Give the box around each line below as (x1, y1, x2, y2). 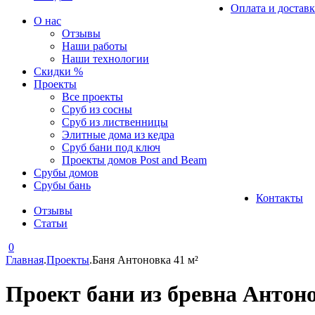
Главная (6, 254, 44, 266)
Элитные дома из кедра (62, 129, 174, 141)
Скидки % (34, 65, 83, 77)
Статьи (34, 217, 67, 229)
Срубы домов (34, 167, 98, 179)
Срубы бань (34, 179, 91, 191)
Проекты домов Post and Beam (62, 154, 207, 166)
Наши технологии (62, 53, 149, 65)
